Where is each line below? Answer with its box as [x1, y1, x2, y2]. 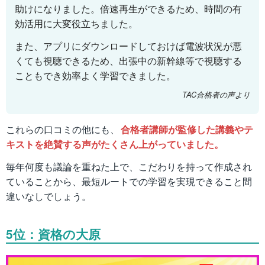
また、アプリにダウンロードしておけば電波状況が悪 [15, 39, 242, 53]
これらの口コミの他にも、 [6, 122, 119, 136]
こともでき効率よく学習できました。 [15, 69, 176, 83]
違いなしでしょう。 [6, 189, 91, 203]
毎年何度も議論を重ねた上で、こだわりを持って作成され [6, 159, 252, 173]
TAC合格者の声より [182, 89, 250, 101]
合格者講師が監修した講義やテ [121, 122, 253, 136]
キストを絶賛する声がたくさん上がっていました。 [6, 137, 224, 151]
